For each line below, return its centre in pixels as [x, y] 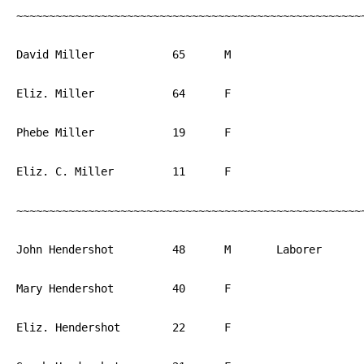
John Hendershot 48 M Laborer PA [65, 249]
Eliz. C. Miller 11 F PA [65, 171]
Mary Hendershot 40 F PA [65, 288]
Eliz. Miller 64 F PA [55, 93]
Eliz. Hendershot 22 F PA [68, 327]
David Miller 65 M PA [55, 54]
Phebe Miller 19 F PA [55, 132]
